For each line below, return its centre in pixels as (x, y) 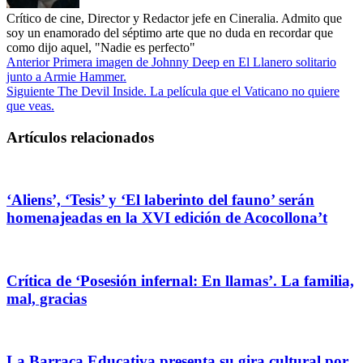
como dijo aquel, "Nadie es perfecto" (101, 47)
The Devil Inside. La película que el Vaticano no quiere (197, 91)
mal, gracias (47, 298)
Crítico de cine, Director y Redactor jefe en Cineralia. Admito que (174, 18)
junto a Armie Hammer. (66, 76)
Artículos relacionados (80, 137)
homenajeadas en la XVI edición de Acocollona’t (167, 218)
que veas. (30, 105)
